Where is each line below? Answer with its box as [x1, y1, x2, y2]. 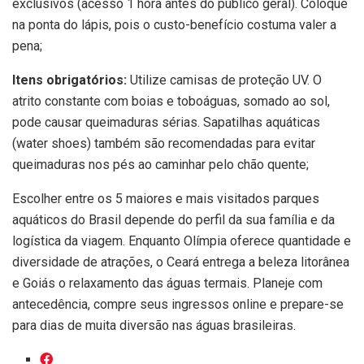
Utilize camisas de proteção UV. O [127, 72, 322, 89]
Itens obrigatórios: [12, 72, 127, 89]
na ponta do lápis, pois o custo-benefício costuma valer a [12, 17, 336, 33]
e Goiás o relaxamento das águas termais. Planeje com [12, 275, 323, 292]
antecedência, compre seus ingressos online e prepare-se [12, 297, 344, 313]
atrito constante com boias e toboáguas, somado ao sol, [12, 93, 330, 110]
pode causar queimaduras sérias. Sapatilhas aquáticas [12, 115, 320, 131]
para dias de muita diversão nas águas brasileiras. [12, 318, 296, 334]
